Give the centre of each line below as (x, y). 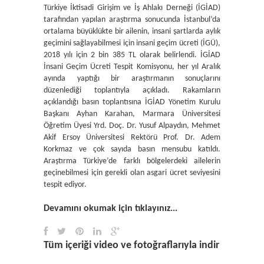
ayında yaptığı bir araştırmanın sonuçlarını (132, 78)
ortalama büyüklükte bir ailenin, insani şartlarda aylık (132, 31)
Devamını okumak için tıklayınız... (110, 208)
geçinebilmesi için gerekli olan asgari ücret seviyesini (132, 173)
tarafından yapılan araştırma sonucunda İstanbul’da (132, 19)
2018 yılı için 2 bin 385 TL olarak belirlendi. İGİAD (132, 55)
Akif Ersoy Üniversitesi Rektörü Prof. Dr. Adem (132, 137)
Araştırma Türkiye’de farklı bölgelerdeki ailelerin (132, 161)
